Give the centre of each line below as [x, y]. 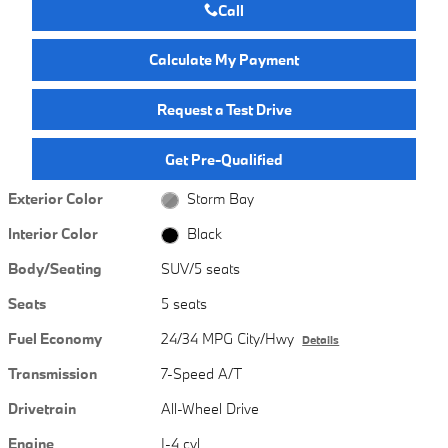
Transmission [52, 374]
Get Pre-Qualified [224, 159]
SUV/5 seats [201, 269]
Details [321, 340]
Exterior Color [55, 198]
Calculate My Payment [224, 60]
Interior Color [53, 234]
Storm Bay [220, 198]
